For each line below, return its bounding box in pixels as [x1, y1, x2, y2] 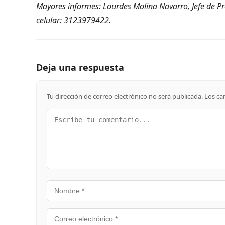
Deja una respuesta [36, 61, 124, 73]
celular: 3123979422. [36, 14, 111, 26]
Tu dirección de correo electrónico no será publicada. [47, 91, 203, 101]
